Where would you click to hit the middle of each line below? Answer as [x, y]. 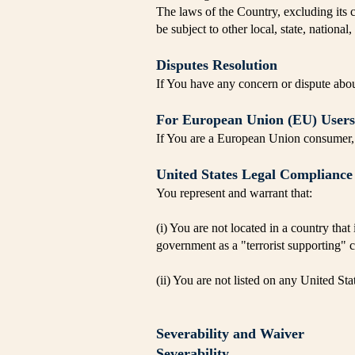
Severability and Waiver [230, 334]
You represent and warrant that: [234, 193]
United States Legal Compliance [254, 174]
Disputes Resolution [217, 65]
